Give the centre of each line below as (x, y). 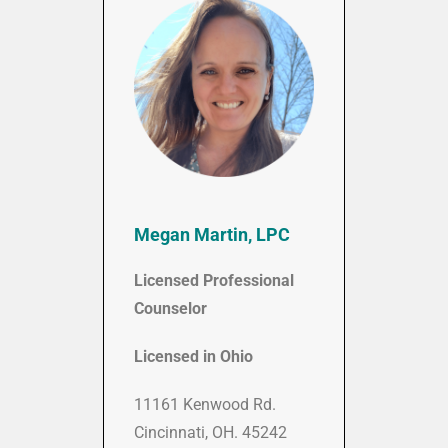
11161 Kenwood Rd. (205, 405)
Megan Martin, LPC (212, 235)
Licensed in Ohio (193, 357)
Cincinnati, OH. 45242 (210, 433)
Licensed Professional (214, 281)
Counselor (170, 309)
